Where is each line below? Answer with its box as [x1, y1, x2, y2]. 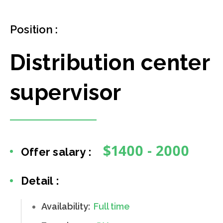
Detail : [21, 174, 59, 188]
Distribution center [10, 50, 210, 76]
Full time [94, 201, 130, 212]
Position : [10, 23, 58, 36]
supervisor [10, 80, 121, 106]
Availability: [41, 201, 92, 212]
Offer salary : [21, 145, 92, 159]
